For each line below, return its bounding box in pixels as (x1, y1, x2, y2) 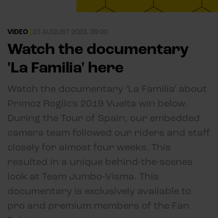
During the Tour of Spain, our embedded (7, 112, 200, 125)
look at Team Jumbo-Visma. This (7, 170, 159, 183)
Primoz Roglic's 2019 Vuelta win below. (7, 97, 187, 110)
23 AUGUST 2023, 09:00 (33, 28, 108, 36)
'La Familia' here (7, 58, 124, 78)
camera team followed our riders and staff (7, 127, 210, 139)
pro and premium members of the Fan (7, 200, 189, 212)
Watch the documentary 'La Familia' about (7, 83, 207, 95)
